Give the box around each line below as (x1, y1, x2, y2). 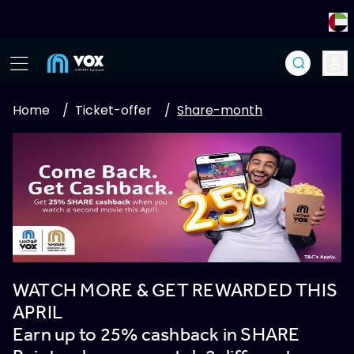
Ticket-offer (75, 101, 152, 119)
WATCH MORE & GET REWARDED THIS (13, 278, 338, 300)
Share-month (177, 101, 262, 119)
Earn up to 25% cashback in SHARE (13, 322, 300, 345)
